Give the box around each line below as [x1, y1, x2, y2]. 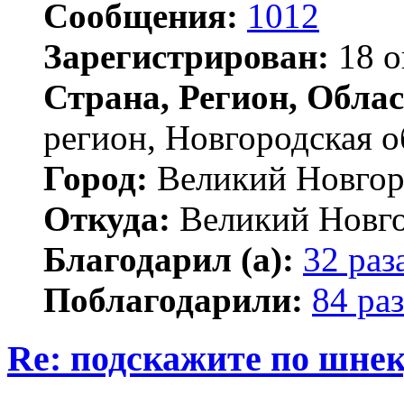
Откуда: [43, 198, 170, 238]
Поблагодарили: [43, 280, 303, 319]
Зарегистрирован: [43, 36, 329, 76]
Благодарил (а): [43, 239, 294, 279]
